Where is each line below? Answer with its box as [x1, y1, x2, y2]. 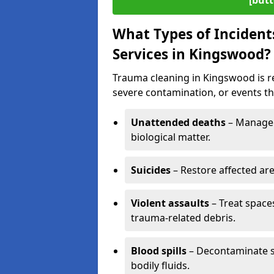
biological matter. [131, 130, 210, 144]
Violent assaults [131, 196, 209, 210]
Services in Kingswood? [113, 45, 271, 64]
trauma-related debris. [131, 211, 235, 224]
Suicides [131, 163, 171, 177]
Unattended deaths [131, 116, 226, 129]
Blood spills [131, 244, 187, 257]
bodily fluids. [131, 259, 190, 272]
